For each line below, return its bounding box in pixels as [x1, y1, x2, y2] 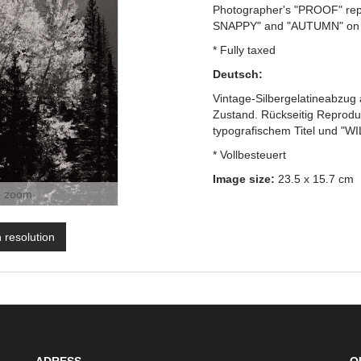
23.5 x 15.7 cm [275, 172, 354, 185]
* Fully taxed [213, 44, 276, 56]
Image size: [213, 172, 275, 185]
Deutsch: [213, 68, 263, 81]
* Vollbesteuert [213, 148, 286, 161]
